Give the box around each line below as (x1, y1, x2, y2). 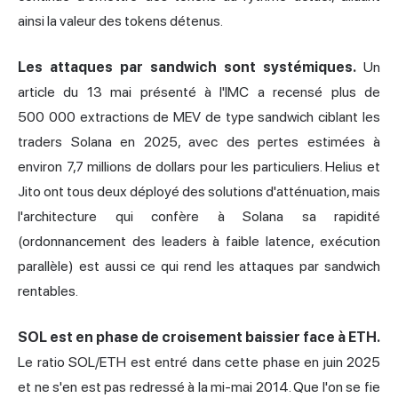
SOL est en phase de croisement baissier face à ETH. (18, 329, 380, 346)
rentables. (18, 283, 78, 300)
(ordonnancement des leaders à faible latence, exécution (18, 233, 380, 251)
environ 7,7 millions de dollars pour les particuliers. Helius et (18, 158, 380, 176)
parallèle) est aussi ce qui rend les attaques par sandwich (18, 258, 380, 275)
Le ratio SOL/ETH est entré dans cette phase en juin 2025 (18, 354, 380, 371)
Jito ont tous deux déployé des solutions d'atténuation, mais (18, 183, 380, 201)
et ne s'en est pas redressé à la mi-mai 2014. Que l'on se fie (18, 378, 380, 396)
